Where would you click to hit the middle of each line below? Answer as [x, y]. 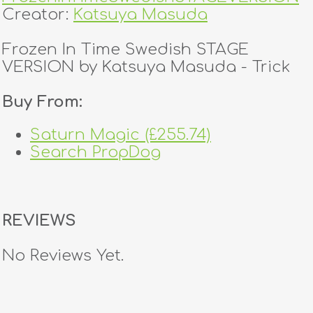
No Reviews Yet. [63, 255]
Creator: [38, 14]
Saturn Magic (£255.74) [121, 135]
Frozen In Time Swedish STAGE [125, 49]
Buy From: [42, 102]
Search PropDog [95, 152]
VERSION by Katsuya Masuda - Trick [146, 67]
